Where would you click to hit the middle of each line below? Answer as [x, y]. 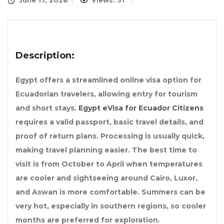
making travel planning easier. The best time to [106, 150]
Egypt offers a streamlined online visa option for [108, 80]
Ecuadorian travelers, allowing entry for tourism [106, 94]
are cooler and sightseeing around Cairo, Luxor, [106, 178]
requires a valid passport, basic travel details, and [109, 122]
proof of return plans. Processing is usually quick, [110, 136]
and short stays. [47, 108]
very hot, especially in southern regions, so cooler [111, 206]
